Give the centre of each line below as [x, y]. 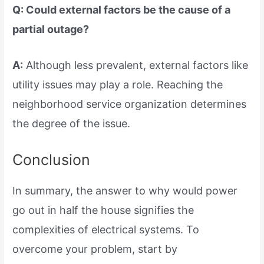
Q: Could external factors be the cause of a [122, 9]
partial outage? [51, 29]
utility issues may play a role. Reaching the [118, 85]
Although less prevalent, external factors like [136, 65]
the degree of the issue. [72, 124]
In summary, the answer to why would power [125, 191]
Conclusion [52, 160]
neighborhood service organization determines [130, 104]
